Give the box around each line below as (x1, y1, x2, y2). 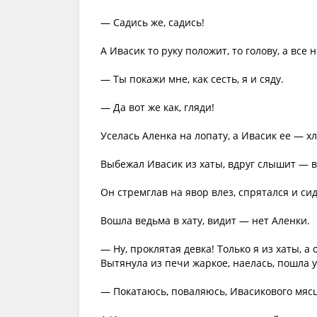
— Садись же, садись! (100, 16, 204, 29)
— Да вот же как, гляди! (100, 100, 214, 114)
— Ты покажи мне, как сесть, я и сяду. (100, 72, 284, 86)
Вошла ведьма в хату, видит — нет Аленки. (100, 214, 310, 227)
